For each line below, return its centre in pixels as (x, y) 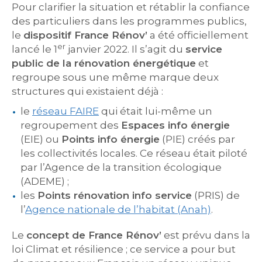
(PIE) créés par (197, 139)
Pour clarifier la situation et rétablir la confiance (131, 7)
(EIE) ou (41, 139)
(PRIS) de (216, 195)
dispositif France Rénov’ (85, 35)
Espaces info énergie (175, 125)
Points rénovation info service (115, 195)
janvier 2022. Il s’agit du (125, 49)
